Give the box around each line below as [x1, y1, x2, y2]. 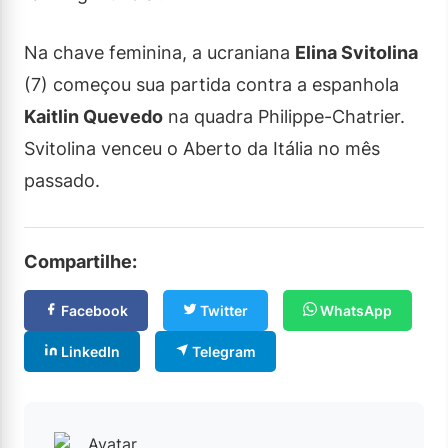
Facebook [58, 302, 128, 319]
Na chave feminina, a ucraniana [24, 42, 295, 63]
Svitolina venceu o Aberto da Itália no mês [24, 138, 380, 159]
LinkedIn [58, 343, 120, 360]
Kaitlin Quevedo [24, 106, 163, 127]
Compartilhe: [24, 251, 137, 272]
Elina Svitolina [295, 42, 418, 63]
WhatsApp [317, 302, 392, 319]
